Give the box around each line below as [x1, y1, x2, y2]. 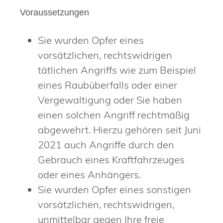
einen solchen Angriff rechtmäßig [38, 108, 190, 121]
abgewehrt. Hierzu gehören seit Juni [38, 123, 201, 136]
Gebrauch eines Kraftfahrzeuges [38, 153, 185, 166]
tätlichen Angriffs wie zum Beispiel [38, 63, 196, 76]
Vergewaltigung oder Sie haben [38, 93, 182, 106]
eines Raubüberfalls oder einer [38, 78, 177, 91]
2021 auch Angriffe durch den [38, 138, 174, 151]
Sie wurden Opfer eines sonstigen [38, 183, 191, 196]
